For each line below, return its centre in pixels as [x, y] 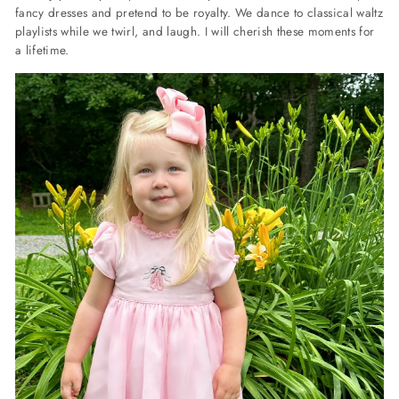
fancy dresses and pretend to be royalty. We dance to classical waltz [199, 13]
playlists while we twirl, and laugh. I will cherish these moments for [195, 32]
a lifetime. [42, 50]
